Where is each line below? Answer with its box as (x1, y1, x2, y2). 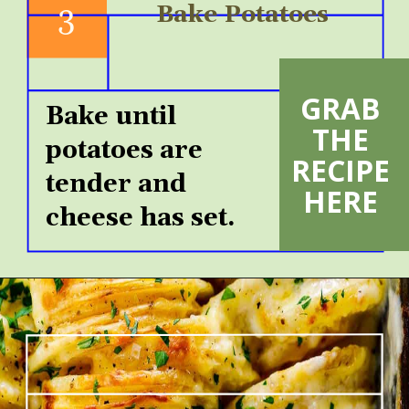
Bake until (46, 101, 177, 133)
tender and (46, 169, 187, 201)
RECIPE (290, 150, 390, 190)
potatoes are (46, 135, 204, 167)
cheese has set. (46, 203, 249, 235)
